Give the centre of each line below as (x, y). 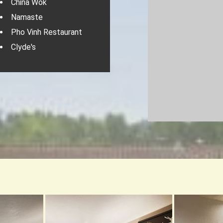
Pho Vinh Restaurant (47, 32)
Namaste (27, 17)
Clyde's (24, 47)
